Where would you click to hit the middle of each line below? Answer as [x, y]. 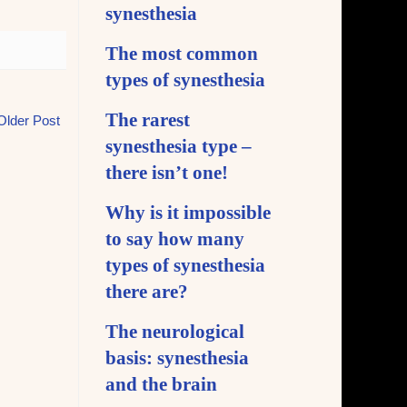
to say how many [175, 239]
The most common [182, 54]
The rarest [148, 120]
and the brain [161, 385]
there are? [147, 292]
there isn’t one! [167, 173]
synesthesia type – [179, 147]
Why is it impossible [188, 213]
